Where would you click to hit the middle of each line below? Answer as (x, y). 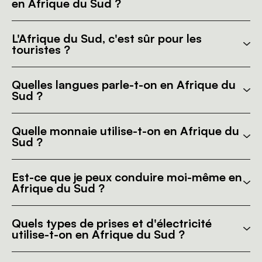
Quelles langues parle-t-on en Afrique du (124, 85)
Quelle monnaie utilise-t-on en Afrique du (125, 131)
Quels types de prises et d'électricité (112, 223)
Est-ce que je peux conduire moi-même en (127, 177)
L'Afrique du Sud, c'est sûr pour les (107, 38)
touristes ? (41, 49)
